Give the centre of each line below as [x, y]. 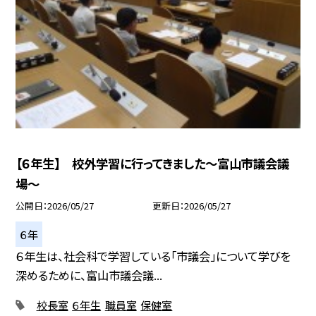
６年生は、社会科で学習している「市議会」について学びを [153, 256]
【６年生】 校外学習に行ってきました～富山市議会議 [153, 164]
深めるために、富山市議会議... [89, 275]
